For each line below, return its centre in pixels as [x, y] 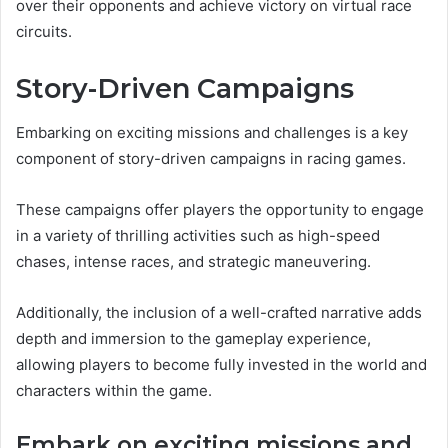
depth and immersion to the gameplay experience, [193, 339]
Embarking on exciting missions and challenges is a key [212, 133]
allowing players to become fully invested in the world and [221, 365]
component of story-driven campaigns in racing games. [211, 159]
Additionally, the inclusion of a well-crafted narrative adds [219, 313]
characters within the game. [114, 391]
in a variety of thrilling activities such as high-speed [198, 236]
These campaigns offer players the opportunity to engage [220, 210]
